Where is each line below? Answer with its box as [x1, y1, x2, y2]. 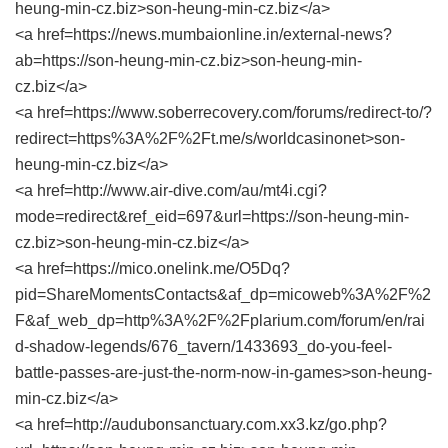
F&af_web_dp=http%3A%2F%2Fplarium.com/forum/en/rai [15, 312, 425, 329]
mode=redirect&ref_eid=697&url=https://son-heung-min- [15, 208, 409, 225]
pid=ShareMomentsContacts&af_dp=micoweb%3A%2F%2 [15, 286, 431, 303]
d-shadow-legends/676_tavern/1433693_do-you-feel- [15, 338, 392, 355]
